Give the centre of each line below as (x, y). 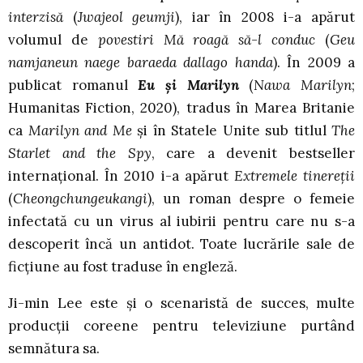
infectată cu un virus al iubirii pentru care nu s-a (181, 221)
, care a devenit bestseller (253, 153)
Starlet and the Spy (80, 153)
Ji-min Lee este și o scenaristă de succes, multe (181, 303)
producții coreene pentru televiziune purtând (181, 325)
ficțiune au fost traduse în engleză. (123, 266)
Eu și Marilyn (188, 85)
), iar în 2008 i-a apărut (265, 17)
